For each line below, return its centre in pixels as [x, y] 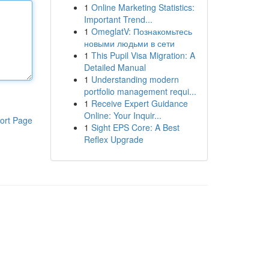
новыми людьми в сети [129, 43]
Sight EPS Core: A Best [135, 127]
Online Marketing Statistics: [143, 7]
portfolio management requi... [140, 91]
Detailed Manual [115, 67]
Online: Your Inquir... [122, 115]
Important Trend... [118, 19]
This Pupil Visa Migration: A [143, 55]
